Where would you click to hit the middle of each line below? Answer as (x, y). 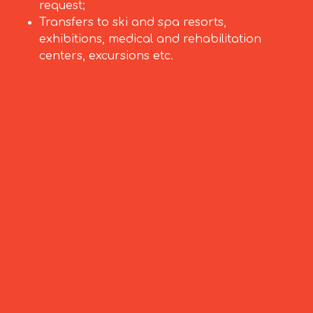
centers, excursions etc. (106, 56)
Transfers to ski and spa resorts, (133, 23)
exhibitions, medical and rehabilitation (150, 39)
